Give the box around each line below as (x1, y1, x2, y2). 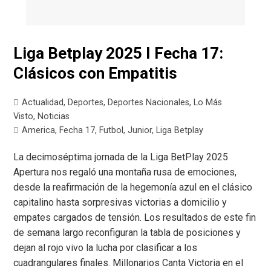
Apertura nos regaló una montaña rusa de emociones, (13, 166, 237, 178)
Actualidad (22, 97, 64, 108)
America (22, 125, 56, 135)
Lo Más (194, 97, 223, 108)
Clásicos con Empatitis (13, 64, 178, 82)
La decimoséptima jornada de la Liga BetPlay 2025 (13, 151, 229, 163)
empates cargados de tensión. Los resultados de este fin (13, 211, 256, 223)
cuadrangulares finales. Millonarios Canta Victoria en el (13, 256, 244, 269)
